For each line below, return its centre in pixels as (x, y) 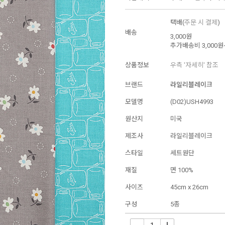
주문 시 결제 (201, 23)
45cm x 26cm (189, 187)
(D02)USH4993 (192, 102)
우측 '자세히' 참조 (194, 65)
